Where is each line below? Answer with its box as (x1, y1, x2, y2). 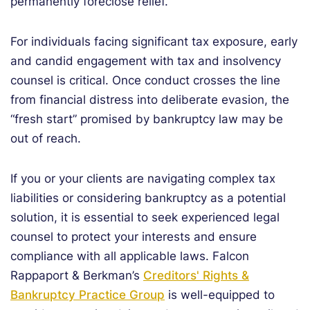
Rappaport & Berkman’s (10, 268, 143, 282)
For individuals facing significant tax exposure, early (10, 35, 298, 48)
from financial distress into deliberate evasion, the (10, 93, 289, 107)
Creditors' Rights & (143, 268, 249, 282)
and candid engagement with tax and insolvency (10, 54, 281, 68)
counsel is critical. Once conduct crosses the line (10, 73, 280, 87)
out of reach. (10, 131, 81, 145)
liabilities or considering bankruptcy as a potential (10, 191, 286, 205)
